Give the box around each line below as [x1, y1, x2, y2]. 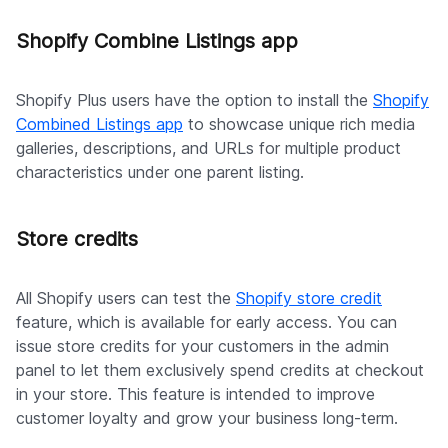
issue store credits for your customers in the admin [16, 336, 389, 357]
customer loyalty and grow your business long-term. [16, 408, 398, 429]
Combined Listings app [16, 114, 183, 135]
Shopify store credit [236, 288, 382, 309]
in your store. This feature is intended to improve [16, 384, 375, 405]
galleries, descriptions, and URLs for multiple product [16, 138, 401, 159]
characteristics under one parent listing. [16, 162, 304, 183]
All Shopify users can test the [16, 288, 236, 309]
